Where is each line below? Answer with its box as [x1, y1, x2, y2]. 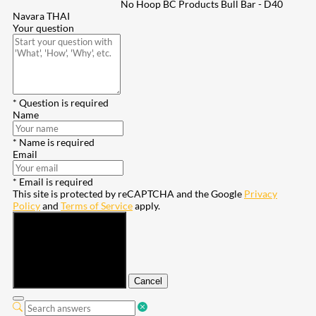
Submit [18, 276, 47, 287]
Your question [13, 22, 74, 35]
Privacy [244, 188, 277, 200]
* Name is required [13, 136, 95, 149]
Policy [13, 200, 40, 212]
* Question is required [13, 97, 109, 109]
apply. [133, 200, 160, 212]
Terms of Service [61, 200, 133, 212]
